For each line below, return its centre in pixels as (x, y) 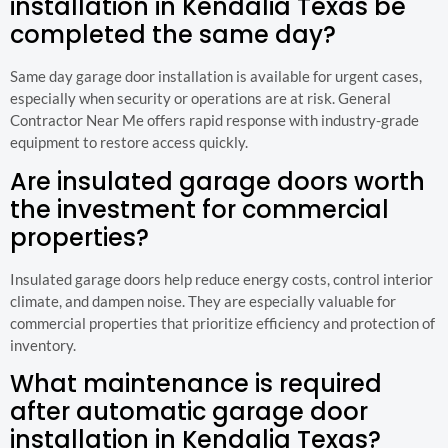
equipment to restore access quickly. (129, 142)
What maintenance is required (196, 384)
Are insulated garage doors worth (217, 181)
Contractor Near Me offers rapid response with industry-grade (214, 120)
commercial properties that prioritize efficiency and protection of (222, 322)
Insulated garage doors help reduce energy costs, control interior (221, 278)
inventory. (43, 344)
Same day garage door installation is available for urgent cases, (216, 76)
